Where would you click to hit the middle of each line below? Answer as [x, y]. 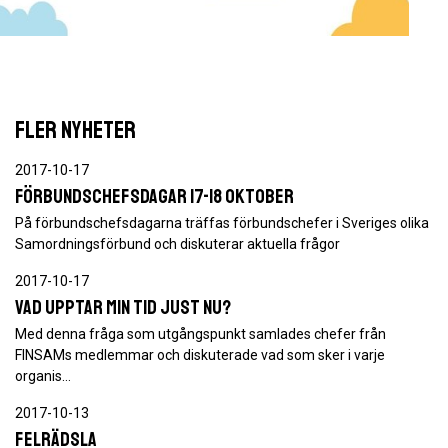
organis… [43, 376]
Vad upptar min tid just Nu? [123, 307]
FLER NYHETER [75, 130]
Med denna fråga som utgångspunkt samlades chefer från [200, 334]
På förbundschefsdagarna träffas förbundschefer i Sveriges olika [222, 223]
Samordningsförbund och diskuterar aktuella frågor [177, 244]
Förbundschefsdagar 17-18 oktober [154, 196]
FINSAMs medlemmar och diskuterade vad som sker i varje [200, 355]
